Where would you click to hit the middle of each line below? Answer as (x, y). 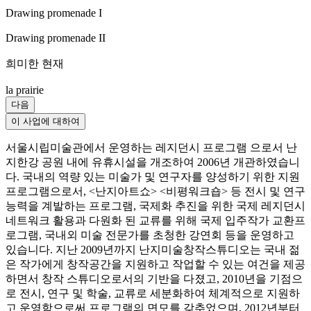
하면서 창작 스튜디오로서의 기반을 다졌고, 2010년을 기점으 (154, 278)
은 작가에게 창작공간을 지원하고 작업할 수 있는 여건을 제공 (155, 264)
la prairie (25, 90)
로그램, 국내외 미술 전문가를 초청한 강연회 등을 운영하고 (150, 235)
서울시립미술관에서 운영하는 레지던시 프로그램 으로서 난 (151, 147)
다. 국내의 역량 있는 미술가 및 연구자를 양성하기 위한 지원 (153, 176)
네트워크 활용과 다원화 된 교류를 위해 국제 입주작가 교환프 (155, 220)
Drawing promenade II (56, 37)
